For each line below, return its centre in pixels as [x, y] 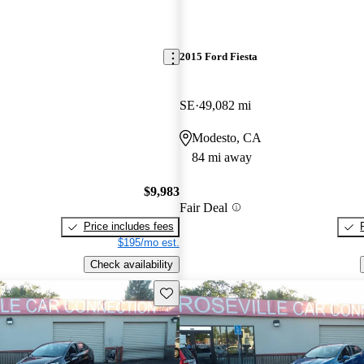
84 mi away [221, 157]
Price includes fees [128, 227]
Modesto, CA [226, 137]
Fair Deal [203, 207]
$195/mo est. [148, 243]
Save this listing [197, 292]
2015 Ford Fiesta [218, 57]
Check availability [131, 264]
